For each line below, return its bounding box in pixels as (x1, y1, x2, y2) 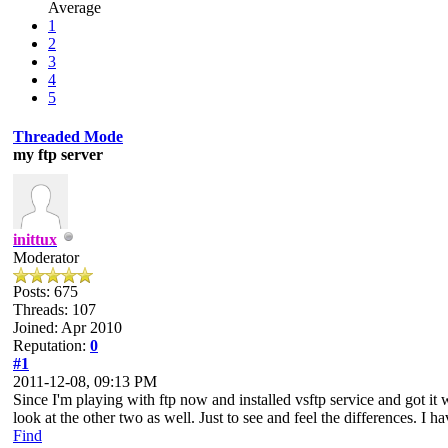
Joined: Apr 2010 (13, 318, 122, 336)
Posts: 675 (13, 282, 78, 300)
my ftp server (13, 145, 103, 163)
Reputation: (13, 336, 90, 354)
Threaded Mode (13, 127, 123, 145)
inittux (13, 230, 57, 248)
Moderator (13, 248, 79, 266)
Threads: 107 (13, 300, 96, 318)
